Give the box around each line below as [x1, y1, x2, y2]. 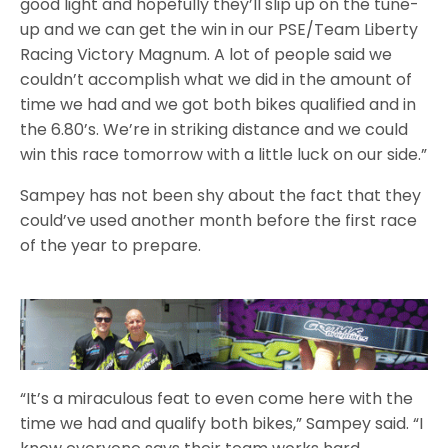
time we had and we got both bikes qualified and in [20, 93, 417, 117]
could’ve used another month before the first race [20, 209, 418, 233]
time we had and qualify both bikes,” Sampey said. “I [20, 412, 424, 436]
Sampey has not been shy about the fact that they [20, 184, 422, 208]
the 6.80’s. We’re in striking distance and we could [20, 118, 409, 142]
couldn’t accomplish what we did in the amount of [20, 68, 413, 92]
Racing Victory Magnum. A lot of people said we [20, 43, 393, 67]
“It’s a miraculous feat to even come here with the [20, 387, 414, 411]
